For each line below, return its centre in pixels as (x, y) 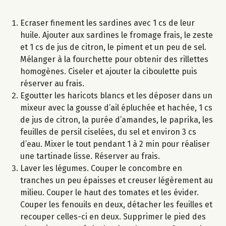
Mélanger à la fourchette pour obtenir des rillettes (114, 59)
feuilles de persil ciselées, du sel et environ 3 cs (108, 132)
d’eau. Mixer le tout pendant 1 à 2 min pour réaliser (115, 144)
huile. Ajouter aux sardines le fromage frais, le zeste (117, 35)
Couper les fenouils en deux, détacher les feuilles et (116, 204)
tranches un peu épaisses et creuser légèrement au (117, 180)
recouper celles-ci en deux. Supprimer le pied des (113, 216)
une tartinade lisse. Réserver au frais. (90, 156)
